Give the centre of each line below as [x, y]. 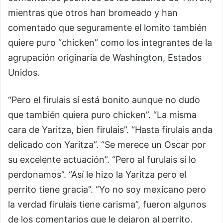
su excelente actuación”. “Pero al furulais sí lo [102, 160]
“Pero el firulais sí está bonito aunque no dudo [104, 100]
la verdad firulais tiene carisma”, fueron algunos [107, 204]
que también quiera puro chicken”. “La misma [102, 115]
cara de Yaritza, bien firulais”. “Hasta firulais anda [110, 130]
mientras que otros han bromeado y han [93, 13]
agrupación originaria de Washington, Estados [105, 57]
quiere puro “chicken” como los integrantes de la [110, 43]
